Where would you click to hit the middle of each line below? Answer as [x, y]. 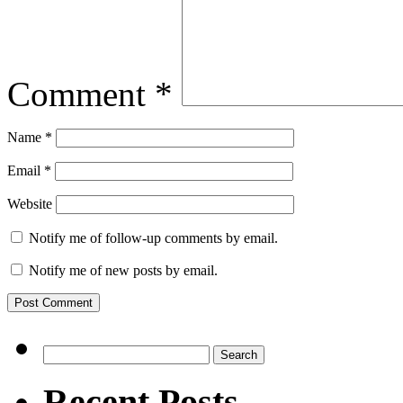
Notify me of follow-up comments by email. [153, 237]
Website [30, 203]
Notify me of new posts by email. [123, 270]
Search [62, 352]
